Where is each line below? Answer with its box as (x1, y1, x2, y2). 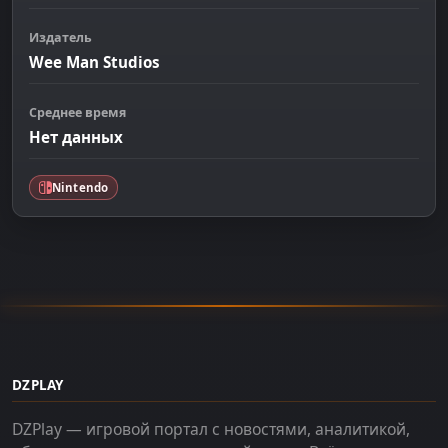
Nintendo (52, 179, 108, 195)
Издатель (29, 28, 92, 46)
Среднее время (29, 103, 126, 121)
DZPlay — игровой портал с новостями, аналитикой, (12, 418, 410, 441)
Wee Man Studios (29, 51, 160, 72)
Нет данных (29, 127, 123, 148)
